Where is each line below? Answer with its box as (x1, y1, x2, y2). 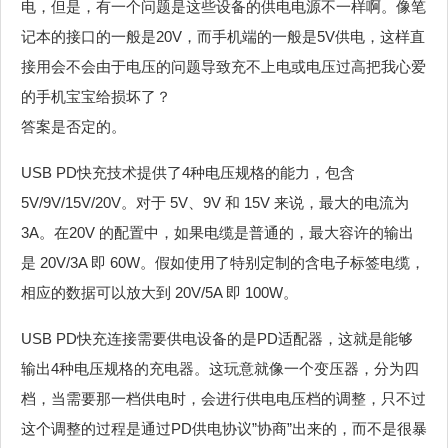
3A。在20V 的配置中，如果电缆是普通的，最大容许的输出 (21, 223, 414, 241)
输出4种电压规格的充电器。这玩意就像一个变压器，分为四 (21, 359, 419, 377)
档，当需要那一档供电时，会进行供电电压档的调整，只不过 (21, 389, 426, 407)
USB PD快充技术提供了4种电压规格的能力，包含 (21, 163, 355, 181)
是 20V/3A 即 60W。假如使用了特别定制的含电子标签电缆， (21, 253, 425, 271)
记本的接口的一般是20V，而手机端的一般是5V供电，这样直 (21, 27, 425, 45)
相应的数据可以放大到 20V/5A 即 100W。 (21, 283, 298, 301)
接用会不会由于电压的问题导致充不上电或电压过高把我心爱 (21, 57, 426, 75)
